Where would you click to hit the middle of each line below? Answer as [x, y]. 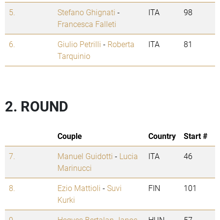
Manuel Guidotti [85, 156]
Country [162, 136]
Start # [196, 136]
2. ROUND [37, 106]
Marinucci [75, 168]
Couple [70, 136]
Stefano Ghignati [86, 12]
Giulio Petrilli [79, 44]
